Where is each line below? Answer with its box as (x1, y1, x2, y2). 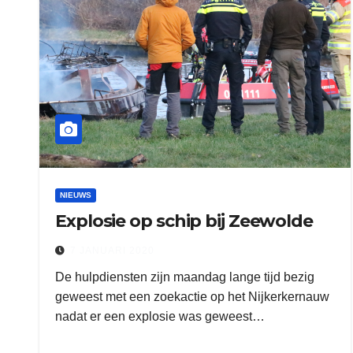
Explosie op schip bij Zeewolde (55, 210, 313, 232)
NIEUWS (60, 191, 91, 199)
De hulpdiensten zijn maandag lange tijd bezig (55, 270, 314, 284)
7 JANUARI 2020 (70, 245, 154, 256)
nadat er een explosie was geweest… (55, 310, 265, 323)
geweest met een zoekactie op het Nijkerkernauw (55, 290, 329, 303)
